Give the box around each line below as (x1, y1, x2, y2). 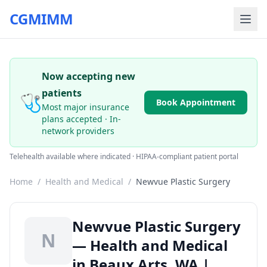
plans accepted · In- (42, 113, 121, 125)
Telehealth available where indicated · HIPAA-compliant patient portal (10, 151, 238, 162)
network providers (42, 125, 114, 136)
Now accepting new (42, 70, 135, 83)
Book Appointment (156, 97, 235, 108)
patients (42, 86, 82, 100)
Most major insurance (42, 101, 129, 113)
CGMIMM (10, 9, 73, 29)
